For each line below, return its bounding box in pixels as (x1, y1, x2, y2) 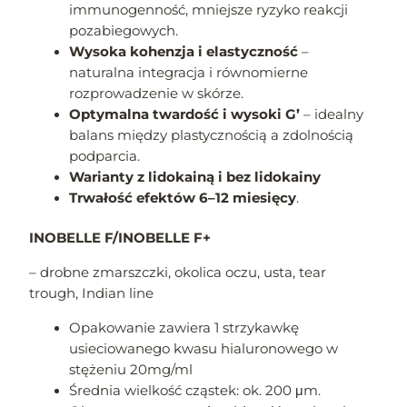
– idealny (300, 105, 364, 123)
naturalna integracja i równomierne (69, 64, 309, 81)
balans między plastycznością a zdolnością (69, 126, 354, 144)
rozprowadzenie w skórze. (69, 84, 244, 102)
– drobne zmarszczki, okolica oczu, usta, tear (29, 264, 327, 282)
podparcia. (69, 147, 141, 164)
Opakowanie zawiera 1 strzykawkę (69, 319, 300, 336)
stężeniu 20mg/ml (69, 361, 194, 378)
